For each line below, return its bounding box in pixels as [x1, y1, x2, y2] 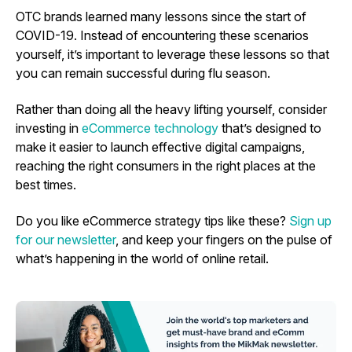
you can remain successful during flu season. [16, 64, 270, 81]
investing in [16, 119, 79, 136]
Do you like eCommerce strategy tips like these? [16, 212, 286, 229]
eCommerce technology [79, 119, 218, 136]
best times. [16, 176, 76, 192]
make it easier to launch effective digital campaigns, [16, 138, 305, 155]
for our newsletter [16, 231, 115, 247]
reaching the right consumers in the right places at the [16, 157, 316, 174]
